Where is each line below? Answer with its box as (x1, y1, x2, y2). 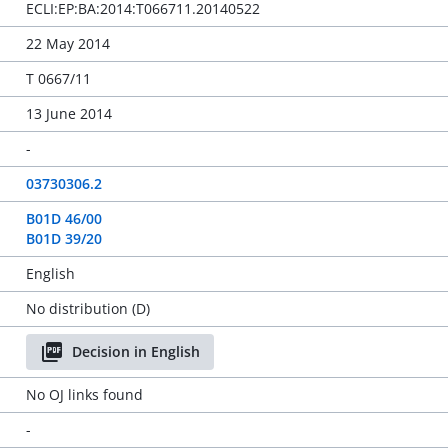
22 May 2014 (25, 34, 110, 53)
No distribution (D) (25, 299, 150, 318)
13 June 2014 (25, 104, 112, 123)
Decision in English (71, 342, 200, 361)
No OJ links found (25, 385, 143, 404)
